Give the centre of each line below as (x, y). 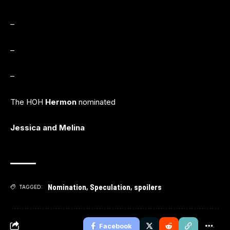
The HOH (28, 102)
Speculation (110, 187)
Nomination (67, 187)
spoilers (148, 187)
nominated (96, 102)
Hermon (61, 102)
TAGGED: (31, 187)
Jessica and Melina (47, 128)
